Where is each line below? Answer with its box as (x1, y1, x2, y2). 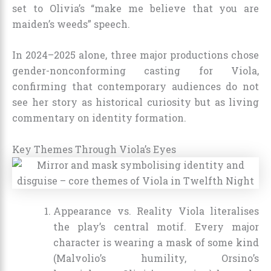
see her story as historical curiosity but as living (12, 96, 259, 109)
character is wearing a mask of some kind (53, 235, 259, 249)
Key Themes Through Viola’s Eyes (12, 142, 176, 155)
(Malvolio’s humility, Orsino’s (53, 251, 259, 264)
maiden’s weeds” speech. (12, 17, 130, 30)
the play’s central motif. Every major (53, 220, 259, 233)
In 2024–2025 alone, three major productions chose (12, 48, 259, 62)
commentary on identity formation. (12, 111, 186, 125)
